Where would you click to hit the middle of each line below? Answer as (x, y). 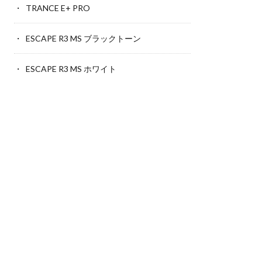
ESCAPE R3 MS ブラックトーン (83, 39)
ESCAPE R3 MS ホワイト (71, 69)
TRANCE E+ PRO (58, 8)
